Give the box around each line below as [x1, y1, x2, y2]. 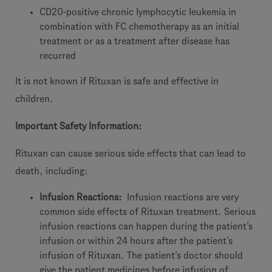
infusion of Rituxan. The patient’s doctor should [39, 250, 243, 260]
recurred [39, 50, 76, 61]
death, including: [15, 166, 88, 176]
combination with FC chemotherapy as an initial [39, 21, 239, 32]
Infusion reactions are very [124, 192, 239, 202]
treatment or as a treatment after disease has [39, 36, 229, 46]
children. [15, 93, 53, 104]
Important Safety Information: [15, 121, 144, 131]
